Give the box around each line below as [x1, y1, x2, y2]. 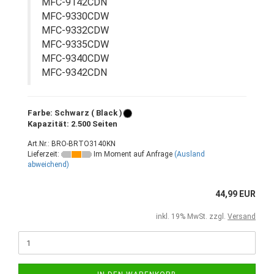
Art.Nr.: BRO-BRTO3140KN [28, 139, 116, 148]
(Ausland [174, 150, 205, 158]
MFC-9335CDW [42, 39, 109, 50]
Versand [228, 212, 256, 221]
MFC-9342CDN [42, 67, 108, 78]
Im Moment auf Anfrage [92, 150, 172, 158]
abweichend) [28, 160, 69, 169]
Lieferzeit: [28, 150, 61, 158]
